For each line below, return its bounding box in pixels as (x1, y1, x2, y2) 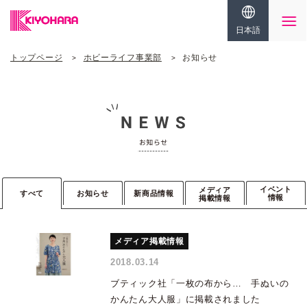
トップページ (10, 53, 63, 62)
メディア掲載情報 (114, 236, 184, 246)
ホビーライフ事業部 (83, 53, 162, 62)
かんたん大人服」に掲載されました (110, 293, 261, 304)
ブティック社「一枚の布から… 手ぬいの (110, 278, 289, 288)
